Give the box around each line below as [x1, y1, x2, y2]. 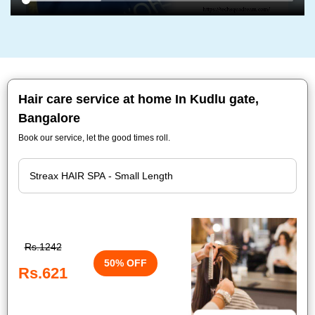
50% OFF [104, 257, 147, 269]
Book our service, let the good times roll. [18, 133, 170, 143]
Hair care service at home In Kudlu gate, [18, 92, 259, 106]
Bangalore [18, 111, 80, 125]
